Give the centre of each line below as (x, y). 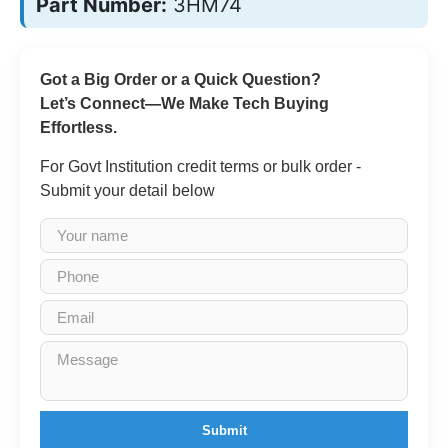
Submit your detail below (127, 190)
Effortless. (78, 127)
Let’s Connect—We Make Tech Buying (184, 103)
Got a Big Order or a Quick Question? (180, 79)
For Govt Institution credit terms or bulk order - (200, 166)
